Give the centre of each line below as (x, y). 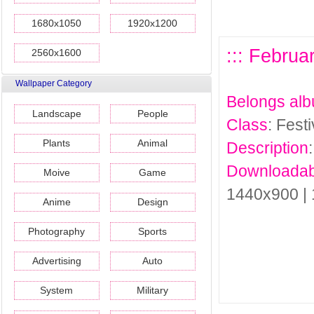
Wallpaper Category (54, 83)
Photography (57, 231)
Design (153, 202)
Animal (153, 143)
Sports (153, 231)
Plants (57, 143)
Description (267, 148)
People (153, 114)
